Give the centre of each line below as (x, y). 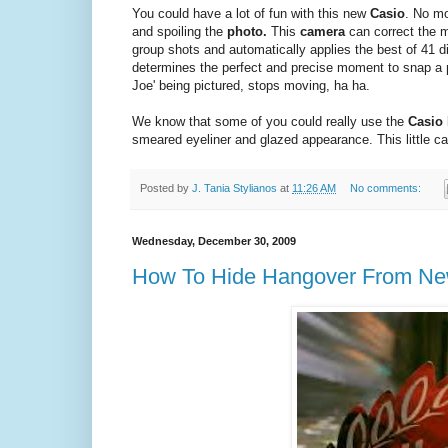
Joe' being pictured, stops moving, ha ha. (251, 85)
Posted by (166, 187)
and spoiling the (179, 31)
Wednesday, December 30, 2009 (214, 241)
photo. (247, 31)
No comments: (386, 187)
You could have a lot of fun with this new (251, 13)
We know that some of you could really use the (270, 121)
